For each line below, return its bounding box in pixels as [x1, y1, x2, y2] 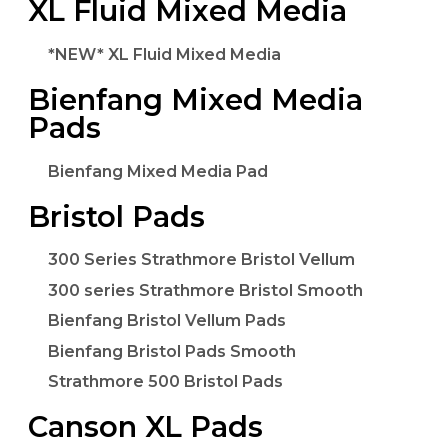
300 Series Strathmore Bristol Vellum [48, 250, 355, 270]
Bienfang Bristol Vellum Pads [48, 311, 286, 331]
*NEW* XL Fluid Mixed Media [48, 44, 281, 64]
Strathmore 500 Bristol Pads [48, 371, 283, 391]
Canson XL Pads [28, 409, 263, 445]
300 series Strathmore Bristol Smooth [48, 280, 363, 300]
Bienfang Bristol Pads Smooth [48, 341, 296, 361]
